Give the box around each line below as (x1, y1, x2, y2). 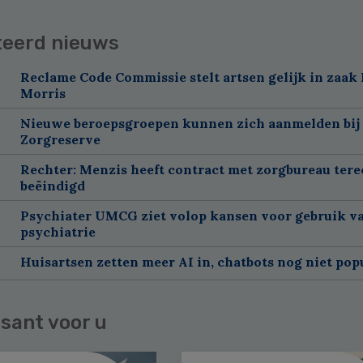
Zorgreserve (19, 130, 100, 147)
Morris (19, 84, 66, 101)
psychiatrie (19, 223, 96, 240)
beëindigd (19, 177, 85, 194)
